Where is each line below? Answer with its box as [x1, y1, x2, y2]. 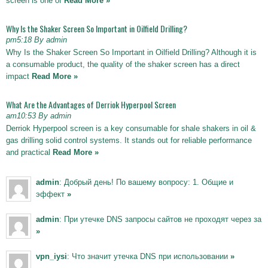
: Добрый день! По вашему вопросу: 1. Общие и [59, 177, 233, 187]
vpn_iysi [36, 251, 67, 261]
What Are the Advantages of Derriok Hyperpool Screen [6, 98, 176, 111]
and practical [6, 147, 53, 157]
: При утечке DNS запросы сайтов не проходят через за [59, 214, 261, 224]
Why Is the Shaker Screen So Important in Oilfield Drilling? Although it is [6, 47, 257, 57]
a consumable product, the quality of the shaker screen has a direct [6, 59, 240, 69]
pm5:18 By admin [6, 35, 67, 44]
